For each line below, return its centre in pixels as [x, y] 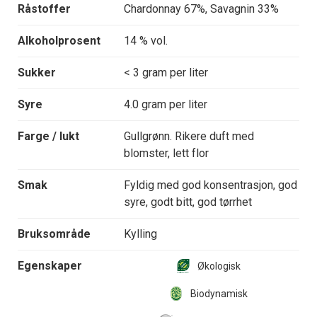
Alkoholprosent [59, 41]
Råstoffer [44, 9]
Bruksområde [54, 234]
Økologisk [219, 266]
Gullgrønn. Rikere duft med [189, 137]
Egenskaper [50, 266]
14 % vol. [146, 41]
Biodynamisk [219, 294]
